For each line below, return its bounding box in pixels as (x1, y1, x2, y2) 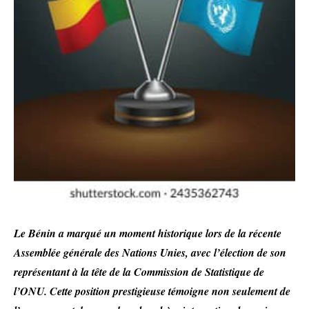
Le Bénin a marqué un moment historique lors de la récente (14, 226, 281, 241)
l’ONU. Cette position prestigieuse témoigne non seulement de (14, 283, 290, 299)
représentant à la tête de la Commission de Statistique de (14, 264, 264, 280)
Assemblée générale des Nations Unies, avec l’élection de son (14, 245, 286, 261)
